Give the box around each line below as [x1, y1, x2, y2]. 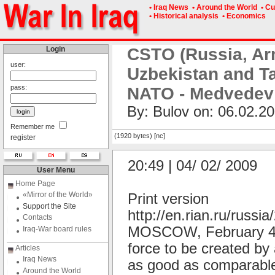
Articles [15, 244, 40, 252]
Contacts [23, 213, 52, 222]
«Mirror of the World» [23, 190, 93, 199]
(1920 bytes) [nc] [114, 132, 165, 140]
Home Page [15, 179, 55, 188]
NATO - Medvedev [127, 84, 274, 103]
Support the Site [23, 201, 76, 211]
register [10, 133, 36, 142]
